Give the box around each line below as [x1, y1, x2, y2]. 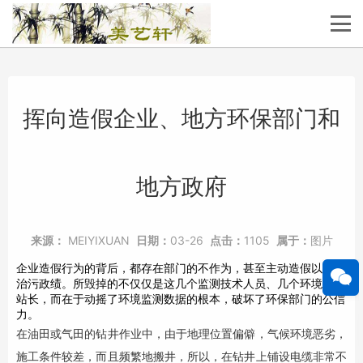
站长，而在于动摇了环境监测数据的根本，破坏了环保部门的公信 [16, 292, 345, 305]
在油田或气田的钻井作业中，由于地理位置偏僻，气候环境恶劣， [16, 327, 347, 340]
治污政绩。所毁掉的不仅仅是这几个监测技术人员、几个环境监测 [16, 276, 345, 290]
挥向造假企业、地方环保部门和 [23, 105, 340, 132]
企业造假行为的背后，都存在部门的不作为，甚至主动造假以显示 [16, 261, 345, 275]
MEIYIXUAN [67, 233, 130, 247]
